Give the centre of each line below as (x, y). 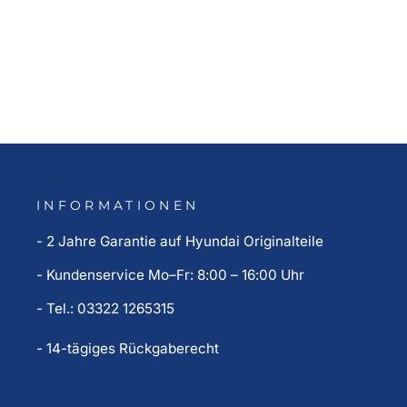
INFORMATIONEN (118, 206)
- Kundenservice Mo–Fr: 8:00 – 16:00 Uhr (170, 275)
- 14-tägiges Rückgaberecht (128, 349)
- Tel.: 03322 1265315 (105, 309)
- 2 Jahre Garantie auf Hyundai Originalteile (180, 242)
